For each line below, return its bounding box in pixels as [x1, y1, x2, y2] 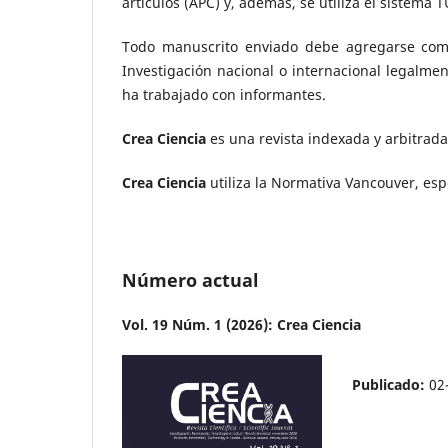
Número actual [122, 267, 259, 292]
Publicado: [352, 374, 429, 394]
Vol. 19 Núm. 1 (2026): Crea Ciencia [122, 314, 361, 334]
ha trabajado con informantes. [122, 84, 326, 104]
